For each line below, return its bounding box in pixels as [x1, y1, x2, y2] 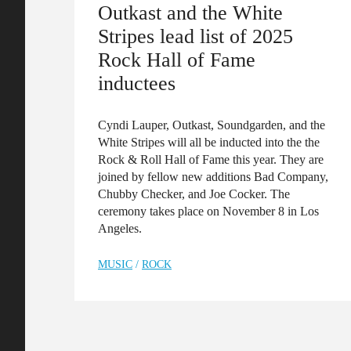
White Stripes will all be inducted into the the [98, 135, 320, 149]
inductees [98, 71, 175, 95]
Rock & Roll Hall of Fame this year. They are [98, 152, 324, 166]
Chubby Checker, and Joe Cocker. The [98, 186, 290, 201]
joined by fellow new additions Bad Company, [98, 169, 328, 183]
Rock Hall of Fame [98, 47, 255, 71]
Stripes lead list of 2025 [98, 24, 293, 48]
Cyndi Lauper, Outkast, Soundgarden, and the [98, 118, 325, 132]
